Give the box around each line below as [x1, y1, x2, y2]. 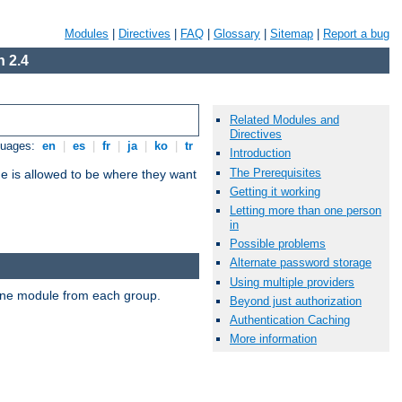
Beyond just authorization [230, 293, 362, 308]
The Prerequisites [230, 165, 321, 179]
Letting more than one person [230, 203, 381, 217]
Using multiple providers [230, 275, 354, 289]
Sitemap [270, 27, 313, 40]
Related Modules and [230, 113, 339, 127]
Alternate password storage [230, 256, 371, 270]
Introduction [230, 146, 291, 161]
